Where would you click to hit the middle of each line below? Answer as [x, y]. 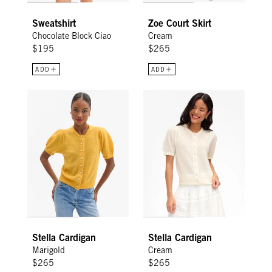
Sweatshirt [54, 23]
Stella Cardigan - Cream [191, 95]
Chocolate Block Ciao [72, 36]
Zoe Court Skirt [179, 23]
